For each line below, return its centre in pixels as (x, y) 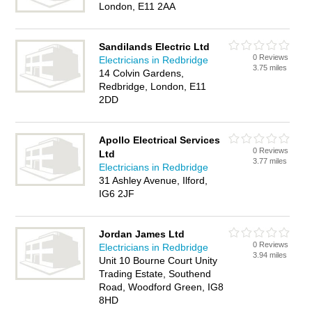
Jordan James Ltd (142, 234)
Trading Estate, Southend (155, 274)
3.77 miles (270, 161)
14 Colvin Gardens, (142, 73)
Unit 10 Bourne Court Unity (158, 260)
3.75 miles (270, 68)
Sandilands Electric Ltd (155, 47)
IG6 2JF (117, 194)
